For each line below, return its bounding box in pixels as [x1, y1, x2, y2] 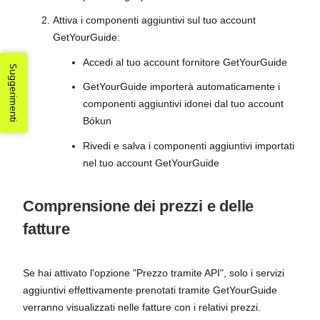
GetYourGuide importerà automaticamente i [83, 81, 280, 92]
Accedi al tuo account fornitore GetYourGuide [83, 56, 287, 68]
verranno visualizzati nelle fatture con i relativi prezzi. [23, 301, 261, 313]
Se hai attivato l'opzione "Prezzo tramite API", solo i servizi [23, 266, 284, 279]
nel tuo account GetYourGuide [83, 156, 219, 169]
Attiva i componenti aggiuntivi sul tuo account [53, 14, 256, 26]
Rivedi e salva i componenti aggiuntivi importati [83, 139, 294, 151]
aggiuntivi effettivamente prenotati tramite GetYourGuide [23, 284, 277, 296]
